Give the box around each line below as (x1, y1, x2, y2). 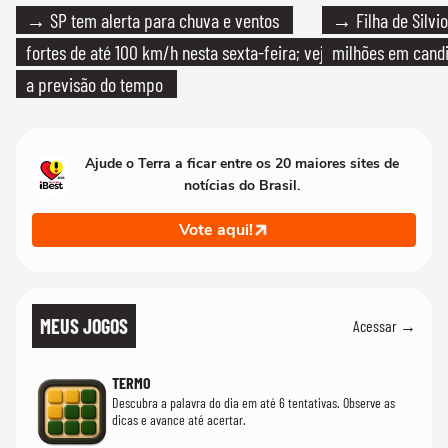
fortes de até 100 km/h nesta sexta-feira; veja (26, 39, 332, 64)
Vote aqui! (179, 218, 253, 241)
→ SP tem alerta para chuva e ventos (26, 7, 279, 32)
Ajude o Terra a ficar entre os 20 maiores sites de (85, 153, 400, 173)
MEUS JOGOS (40, 313, 128, 338)
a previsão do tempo (26, 71, 163, 96)
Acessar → (353, 316, 416, 336)
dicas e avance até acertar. (112, 410, 246, 428)
